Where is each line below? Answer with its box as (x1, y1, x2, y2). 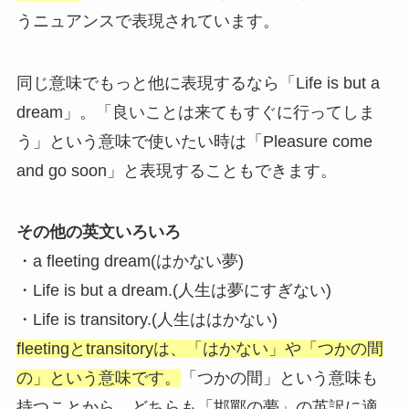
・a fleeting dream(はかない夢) (16, 252, 244, 271)
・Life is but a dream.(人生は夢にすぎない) (16, 281, 331, 300)
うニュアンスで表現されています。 (16, 11, 279, 30)
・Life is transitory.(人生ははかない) (16, 310, 278, 330)
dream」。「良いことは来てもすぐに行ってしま (16, 102, 375, 121)
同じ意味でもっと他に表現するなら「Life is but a (16, 73, 380, 92)
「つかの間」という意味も (180, 369, 378, 388)
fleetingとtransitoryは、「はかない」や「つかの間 (16, 340, 383, 359)
